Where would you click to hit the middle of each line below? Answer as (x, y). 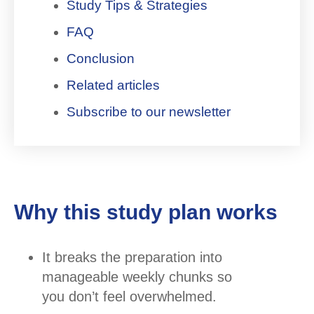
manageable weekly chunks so (137, 277)
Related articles (113, 85)
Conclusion (101, 58)
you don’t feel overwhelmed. (129, 296)
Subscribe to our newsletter (149, 111)
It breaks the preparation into (132, 257)
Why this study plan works (146, 212)
